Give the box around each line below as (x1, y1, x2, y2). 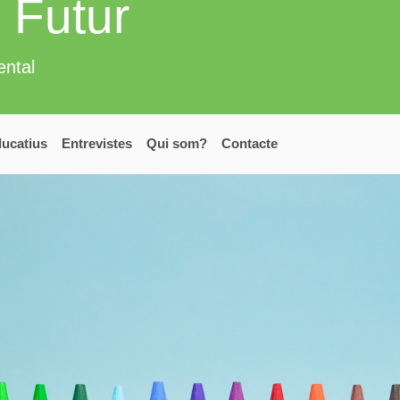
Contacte (221, 136, 278, 152)
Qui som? (146, 136, 207, 152)
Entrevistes (62, 136, 132, 152)
